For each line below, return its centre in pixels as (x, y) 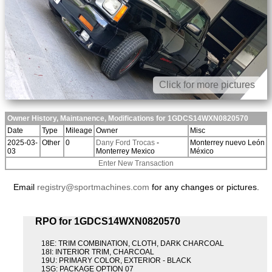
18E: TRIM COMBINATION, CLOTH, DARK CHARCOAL (133, 244)
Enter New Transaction (136, 164)
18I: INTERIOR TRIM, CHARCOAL (98, 252)
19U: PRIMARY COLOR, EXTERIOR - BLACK (116, 261)
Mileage (79, 131)
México (203, 151)
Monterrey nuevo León (227, 143)
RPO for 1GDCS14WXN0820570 (108, 222)
